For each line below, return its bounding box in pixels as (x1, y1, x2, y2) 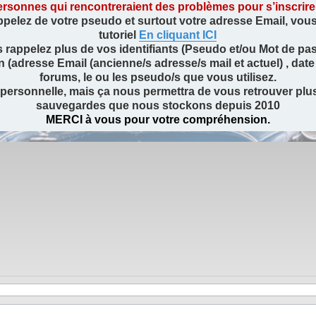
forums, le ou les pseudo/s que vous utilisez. (39, 71, 276, 83)
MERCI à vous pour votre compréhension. (45, 113, 270, 126)
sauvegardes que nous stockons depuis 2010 (35, 99, 280, 111)
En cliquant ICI (139, 28, 217, 41)
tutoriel (99, 28, 140, 41)
